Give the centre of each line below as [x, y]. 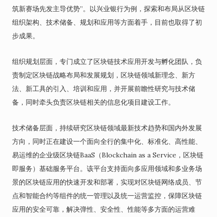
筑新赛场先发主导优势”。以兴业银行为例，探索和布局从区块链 [108, 9]
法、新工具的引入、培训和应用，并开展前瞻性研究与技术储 [104, 89]
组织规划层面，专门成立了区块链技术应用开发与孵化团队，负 [107, 62]
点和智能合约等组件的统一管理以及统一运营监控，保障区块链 [107, 196]
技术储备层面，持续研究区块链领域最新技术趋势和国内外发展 [107, 128]
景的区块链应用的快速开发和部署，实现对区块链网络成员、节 [107, 182]
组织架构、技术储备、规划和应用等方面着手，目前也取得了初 [107, 22]
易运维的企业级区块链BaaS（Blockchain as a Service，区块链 [108, 155]
